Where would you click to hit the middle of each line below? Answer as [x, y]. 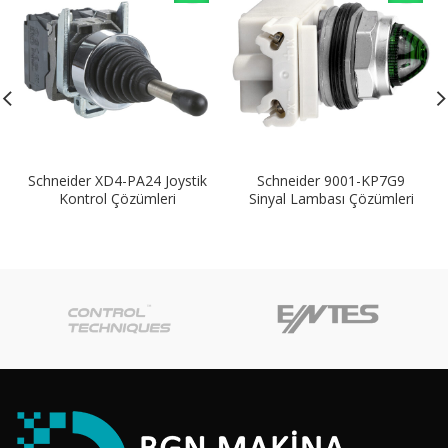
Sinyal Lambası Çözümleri [331, 198]
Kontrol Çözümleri [117, 198]
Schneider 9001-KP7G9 [331, 180]
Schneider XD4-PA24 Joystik [117, 180]
